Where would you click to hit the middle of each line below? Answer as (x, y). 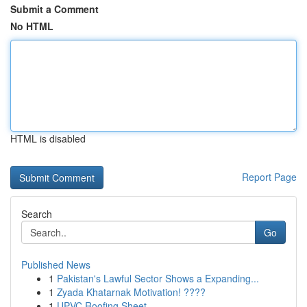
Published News (56, 265)
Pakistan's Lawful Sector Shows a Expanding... (158, 278)
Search (37, 214)
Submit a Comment (54, 9)
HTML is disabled (48, 138)
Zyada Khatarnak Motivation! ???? (131, 292)
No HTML (32, 26)
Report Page (269, 177)
